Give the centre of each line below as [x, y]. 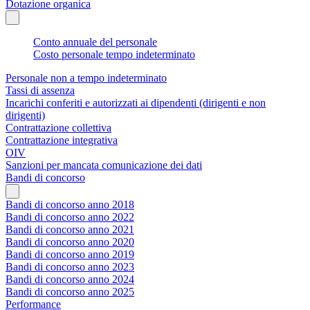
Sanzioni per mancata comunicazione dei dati [104, 165]
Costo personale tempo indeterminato [114, 54]
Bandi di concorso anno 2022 [70, 217]
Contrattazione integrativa [62, 140]
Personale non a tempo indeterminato [86, 77]
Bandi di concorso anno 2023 [70, 266]
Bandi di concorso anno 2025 [70, 291]
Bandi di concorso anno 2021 [70, 229]
